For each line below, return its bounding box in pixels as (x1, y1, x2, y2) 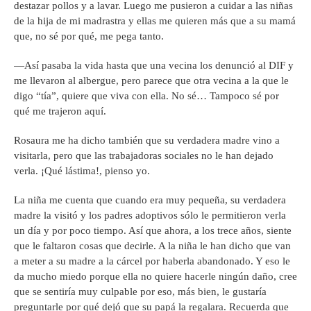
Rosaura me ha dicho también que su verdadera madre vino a (14, 135, 280, 146)
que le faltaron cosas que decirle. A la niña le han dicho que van (14, 240, 291, 252)
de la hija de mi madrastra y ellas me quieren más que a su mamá (14, 15, 296, 27)
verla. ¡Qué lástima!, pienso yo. (14, 165, 150, 177)
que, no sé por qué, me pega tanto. (14, 31, 164, 42)
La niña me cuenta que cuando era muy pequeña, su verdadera (14, 194, 286, 206)
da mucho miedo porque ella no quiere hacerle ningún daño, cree (14, 271, 297, 283)
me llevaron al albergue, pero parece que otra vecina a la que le (14, 75, 289, 87)
